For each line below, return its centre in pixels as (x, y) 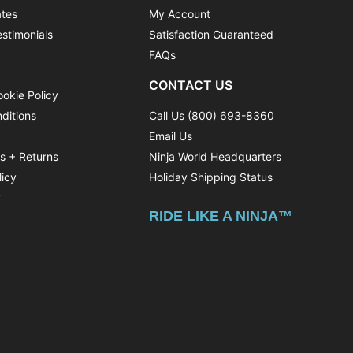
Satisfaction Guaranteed (212, 34)
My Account (180, 13)
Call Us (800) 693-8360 (212, 115)
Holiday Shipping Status (211, 176)
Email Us (171, 136)
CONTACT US (191, 85)
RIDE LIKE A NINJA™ (221, 216)
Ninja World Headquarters (216, 156)
